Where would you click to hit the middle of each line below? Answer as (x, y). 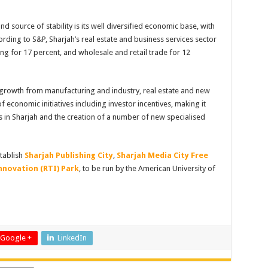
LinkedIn (72, 237)
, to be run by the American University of (147, 168)
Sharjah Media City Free (162, 155)
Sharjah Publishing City (68, 155)
